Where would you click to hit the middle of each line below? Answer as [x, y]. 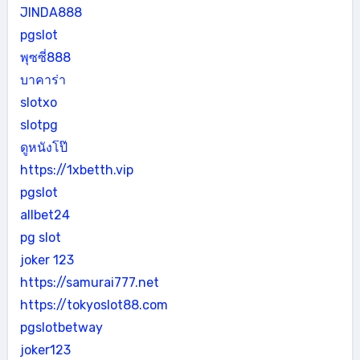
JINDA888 [51, 12]
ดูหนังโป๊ [43, 147]
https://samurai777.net [89, 282]
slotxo [38, 102]
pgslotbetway [61, 327]
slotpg [39, 125]
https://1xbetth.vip [76, 170]
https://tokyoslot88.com [94, 305]
